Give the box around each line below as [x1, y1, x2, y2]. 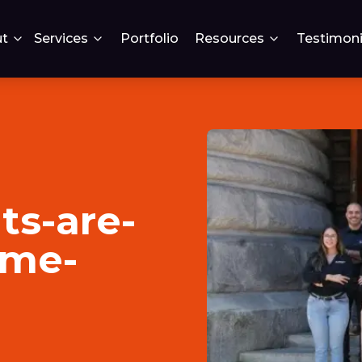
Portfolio [120, 31, 179, 46]
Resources [195, 31, 264, 46]
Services [34, 31, 88, 46]
